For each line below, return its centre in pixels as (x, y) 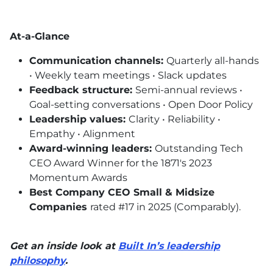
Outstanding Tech (199, 149)
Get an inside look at (64, 246)
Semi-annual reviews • (189, 90)
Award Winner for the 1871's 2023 (132, 163)
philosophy (37, 261)
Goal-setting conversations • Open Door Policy (141, 105)
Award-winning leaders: (92, 149)
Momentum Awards (78, 178)
